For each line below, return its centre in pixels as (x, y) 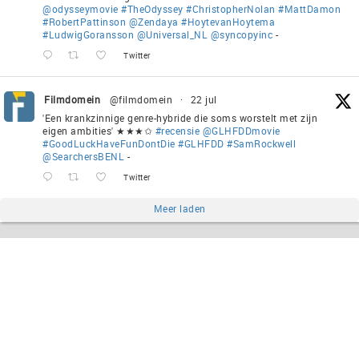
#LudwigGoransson (88, 35)
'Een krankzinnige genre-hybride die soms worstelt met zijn (180, 118)
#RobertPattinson (84, 22)
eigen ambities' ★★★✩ (99, 131)
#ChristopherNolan (231, 9)
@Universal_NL (172, 35)
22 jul (204, 100)
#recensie (177, 131)
